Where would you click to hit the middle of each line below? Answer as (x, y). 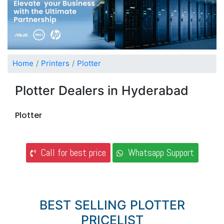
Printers (55, 63)
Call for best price (71, 153)
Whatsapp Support (158, 153)
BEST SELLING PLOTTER (112, 205)
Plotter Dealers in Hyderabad (102, 90)
